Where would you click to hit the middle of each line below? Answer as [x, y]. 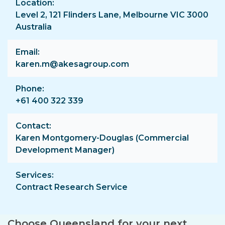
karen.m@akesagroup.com [72, 64]
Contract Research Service [72, 187]
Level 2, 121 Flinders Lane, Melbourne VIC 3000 [112, 15]
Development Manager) [65, 150]
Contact [32, 126]
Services [34, 175]
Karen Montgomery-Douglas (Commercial [102, 138]
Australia [34, 27]
